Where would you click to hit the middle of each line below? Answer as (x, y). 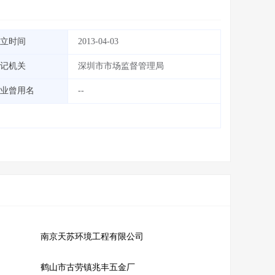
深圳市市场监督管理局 (121, 66)
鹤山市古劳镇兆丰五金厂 (87, 267)
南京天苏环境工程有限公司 (92, 237)
